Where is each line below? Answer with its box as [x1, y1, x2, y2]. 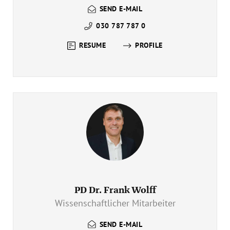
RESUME [79, 41, 106, 50]
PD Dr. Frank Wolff [74, 184, 156, 196]
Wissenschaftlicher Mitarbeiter [54, 197, 176, 209]
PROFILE [135, 41, 163, 50]
